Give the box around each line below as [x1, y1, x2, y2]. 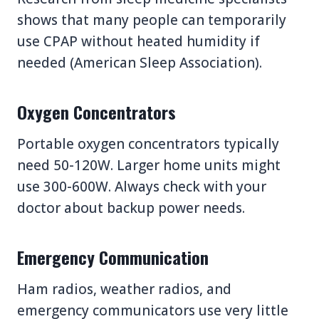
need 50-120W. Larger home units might [17, 155, 281, 174]
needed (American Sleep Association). [17, 53, 262, 72]
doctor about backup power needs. [17, 198, 245, 217]
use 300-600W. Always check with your [17, 177, 266, 196]
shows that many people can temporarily [17, 10, 286, 29]
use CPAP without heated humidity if [17, 31, 260, 51]
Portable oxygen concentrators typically [17, 134, 279, 153]
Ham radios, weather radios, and [17, 279, 231, 298]
